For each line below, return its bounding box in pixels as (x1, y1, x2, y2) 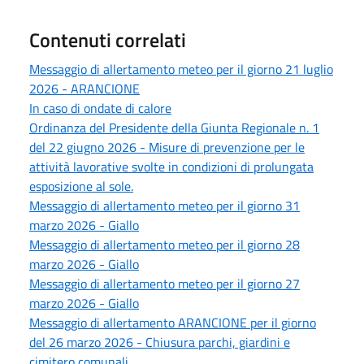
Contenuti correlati (29, 24, 186, 54)
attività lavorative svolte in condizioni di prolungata (29, 156, 314, 176)
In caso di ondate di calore (29, 97, 171, 118)
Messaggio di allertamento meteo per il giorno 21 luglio (29, 58, 333, 79)
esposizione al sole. (29, 175, 133, 196)
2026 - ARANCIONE (29, 78, 140, 98)
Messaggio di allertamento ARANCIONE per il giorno (29, 312, 316, 332)
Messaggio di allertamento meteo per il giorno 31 (29, 195, 300, 215)
